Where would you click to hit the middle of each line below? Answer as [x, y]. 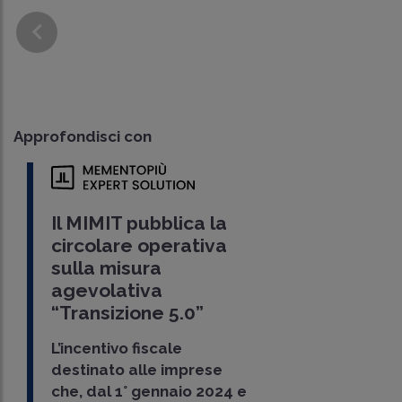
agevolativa [107, 291]
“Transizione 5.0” [128, 313]
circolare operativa [140, 246]
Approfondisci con [83, 136]
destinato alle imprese [137, 370]
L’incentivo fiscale [117, 349]
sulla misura [107, 268]
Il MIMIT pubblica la [140, 223]
